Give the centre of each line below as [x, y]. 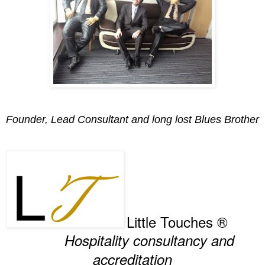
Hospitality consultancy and [132, 240]
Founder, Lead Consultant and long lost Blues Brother [132, 120]
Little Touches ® [177, 222]
